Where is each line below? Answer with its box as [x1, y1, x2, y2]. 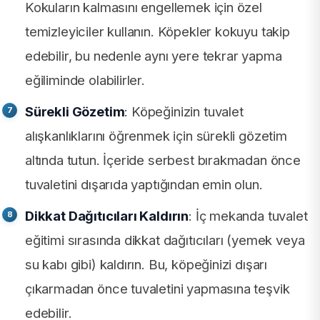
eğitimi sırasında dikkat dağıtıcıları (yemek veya [25, 232, 305, 249]
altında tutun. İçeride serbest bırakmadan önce [25, 152, 301, 169]
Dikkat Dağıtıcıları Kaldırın [25, 208, 189, 224]
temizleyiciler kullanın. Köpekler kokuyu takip [25, 24, 290, 40]
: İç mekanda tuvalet [189, 208, 308, 224]
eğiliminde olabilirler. [25, 72, 145, 89]
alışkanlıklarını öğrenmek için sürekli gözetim [25, 128, 287, 144]
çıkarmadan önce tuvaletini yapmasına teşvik [25, 281, 290, 297]
